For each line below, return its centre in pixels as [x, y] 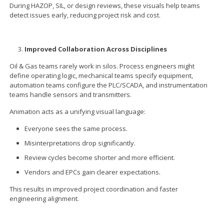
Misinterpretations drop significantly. [80, 143]
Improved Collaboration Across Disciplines [96, 49]
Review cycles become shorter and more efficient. [100, 157]
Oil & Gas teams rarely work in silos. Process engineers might [102, 66]
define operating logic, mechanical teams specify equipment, [101, 75]
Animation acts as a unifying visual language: [78, 111]
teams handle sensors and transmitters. [71, 94]
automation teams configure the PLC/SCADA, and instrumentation [109, 85]
